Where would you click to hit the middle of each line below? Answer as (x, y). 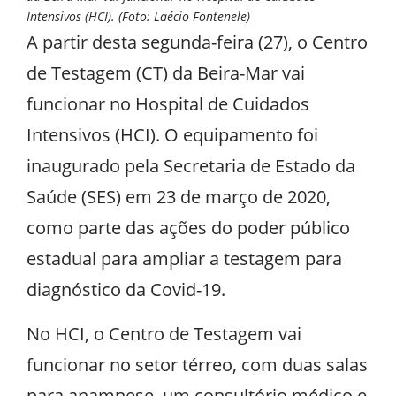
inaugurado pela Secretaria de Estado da (191, 165)
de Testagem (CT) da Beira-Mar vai (166, 72)
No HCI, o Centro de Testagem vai (164, 333)
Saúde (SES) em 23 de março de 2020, (179, 196)
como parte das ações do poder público (188, 227)
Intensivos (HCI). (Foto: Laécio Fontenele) (138, 16)
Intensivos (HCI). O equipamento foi (172, 134)
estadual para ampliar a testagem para (184, 258)
